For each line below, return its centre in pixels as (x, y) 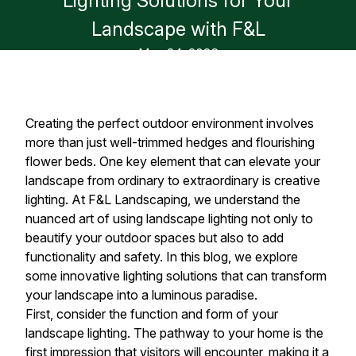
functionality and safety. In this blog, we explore (162, 257)
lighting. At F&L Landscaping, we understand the (163, 199)
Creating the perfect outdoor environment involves (170, 123)
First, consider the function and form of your (152, 314)
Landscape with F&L (178, 29)
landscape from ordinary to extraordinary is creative (173, 180)
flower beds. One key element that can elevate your (173, 161)
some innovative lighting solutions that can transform (176, 276)
